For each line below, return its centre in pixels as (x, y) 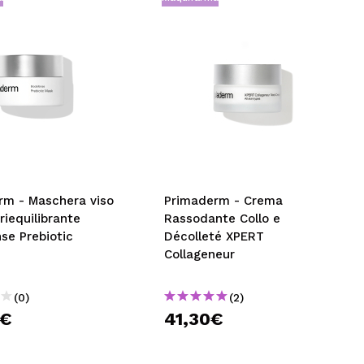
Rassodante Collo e (223, 219)
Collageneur (200, 254)
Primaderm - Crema (224, 201)
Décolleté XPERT (214, 236)
